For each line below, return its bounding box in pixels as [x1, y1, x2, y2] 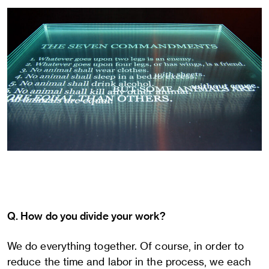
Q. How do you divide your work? [7, 210, 166, 222]
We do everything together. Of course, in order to [7, 240, 244, 252]
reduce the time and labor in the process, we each [7, 255, 252, 268]
